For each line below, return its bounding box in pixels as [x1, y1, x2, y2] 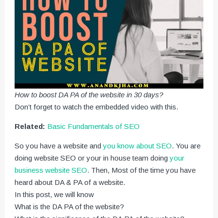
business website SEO [15, 166, 87, 175]
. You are [172, 142, 200, 150]
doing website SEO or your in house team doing [15, 154, 170, 163]
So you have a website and [15, 142, 103, 150]
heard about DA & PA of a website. [15, 178, 125, 187]
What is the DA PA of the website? [15, 202, 124, 211]
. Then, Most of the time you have [87, 166, 196, 175]
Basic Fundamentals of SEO [47, 122, 140, 131]
